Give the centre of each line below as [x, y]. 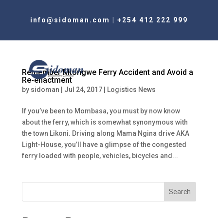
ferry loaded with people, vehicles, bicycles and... [100, 156]
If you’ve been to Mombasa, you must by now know [101, 111]
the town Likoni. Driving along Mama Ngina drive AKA [105, 133]
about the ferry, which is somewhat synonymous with [105, 122]
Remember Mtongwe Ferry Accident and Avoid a [107, 72]
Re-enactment [47, 80]
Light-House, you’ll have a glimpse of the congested [104, 145]
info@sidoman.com [70, 20]
